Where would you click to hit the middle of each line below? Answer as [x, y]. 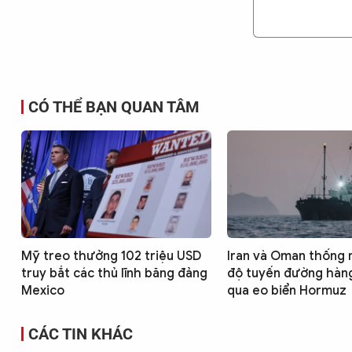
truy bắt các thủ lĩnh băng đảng [114, 273]
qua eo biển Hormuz [287, 290]
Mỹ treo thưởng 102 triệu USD [111, 256]
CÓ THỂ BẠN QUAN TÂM [114, 107]
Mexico [43, 290]
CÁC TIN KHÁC [81, 334]
